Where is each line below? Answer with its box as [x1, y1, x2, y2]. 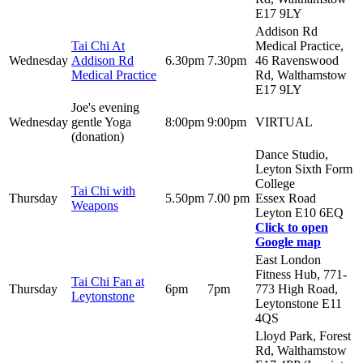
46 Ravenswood [255, 53, 339, 67]
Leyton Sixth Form [255, 161, 352, 176]
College [255, 176, 295, 190]
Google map [255, 234, 321, 249]
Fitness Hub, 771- [255, 267, 347, 281]
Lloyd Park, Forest [255, 328, 351, 343]
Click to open [255, 220, 328, 234]
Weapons [71, 198, 118, 212]
